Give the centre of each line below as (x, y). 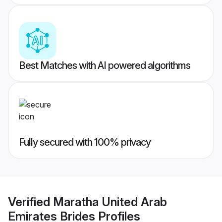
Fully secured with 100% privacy (85, 142)
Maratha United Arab (110, 202)
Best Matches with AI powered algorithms (105, 66)
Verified (30, 202)
